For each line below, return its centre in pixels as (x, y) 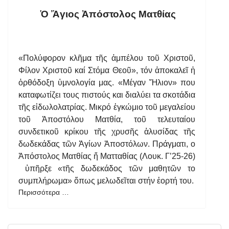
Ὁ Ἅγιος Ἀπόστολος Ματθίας (108, 14)
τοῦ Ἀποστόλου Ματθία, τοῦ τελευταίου (107, 119)
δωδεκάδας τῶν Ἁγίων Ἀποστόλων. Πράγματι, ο (107, 144)
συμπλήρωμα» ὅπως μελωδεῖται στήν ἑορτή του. (106, 181)
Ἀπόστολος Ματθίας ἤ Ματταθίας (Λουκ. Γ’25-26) (107, 156)
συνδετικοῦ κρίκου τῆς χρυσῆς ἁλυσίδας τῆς (107, 132)
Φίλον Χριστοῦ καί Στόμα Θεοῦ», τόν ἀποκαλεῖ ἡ (107, 70)
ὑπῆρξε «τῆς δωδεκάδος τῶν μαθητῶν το (107, 168)
